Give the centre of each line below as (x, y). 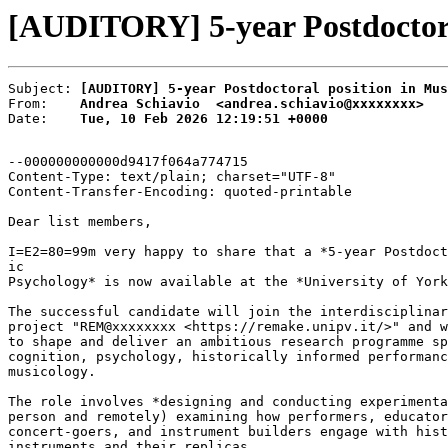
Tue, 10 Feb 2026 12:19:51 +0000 (204, 119)
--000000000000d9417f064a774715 (128, 162)
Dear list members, (80, 222)
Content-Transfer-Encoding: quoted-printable (180, 192)
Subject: (44, 89)
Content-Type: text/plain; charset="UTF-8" (172, 177)
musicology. (52, 372)
